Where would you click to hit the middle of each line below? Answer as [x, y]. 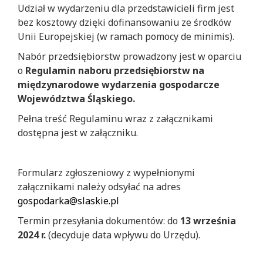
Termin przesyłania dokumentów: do [98, 220]
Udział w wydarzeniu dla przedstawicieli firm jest [126, 8]
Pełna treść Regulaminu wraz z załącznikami [115, 118]
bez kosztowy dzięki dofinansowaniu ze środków [124, 22]
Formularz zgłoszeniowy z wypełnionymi [106, 172]
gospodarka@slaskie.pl [68, 200]
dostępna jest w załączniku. [78, 132]
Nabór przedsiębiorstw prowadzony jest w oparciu [129, 56]
